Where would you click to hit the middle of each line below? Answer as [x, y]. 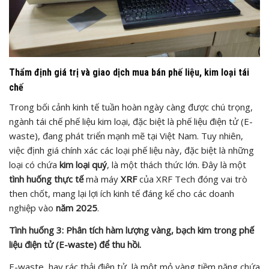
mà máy [102, 179]
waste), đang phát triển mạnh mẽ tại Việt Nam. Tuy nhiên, [126, 136]
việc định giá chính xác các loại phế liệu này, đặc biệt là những [131, 150]
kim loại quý [83, 165]
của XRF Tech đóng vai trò [192, 179]
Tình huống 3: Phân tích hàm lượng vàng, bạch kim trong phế [131, 230]
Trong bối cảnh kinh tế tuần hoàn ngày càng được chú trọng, [131, 107]
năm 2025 [77, 208]
